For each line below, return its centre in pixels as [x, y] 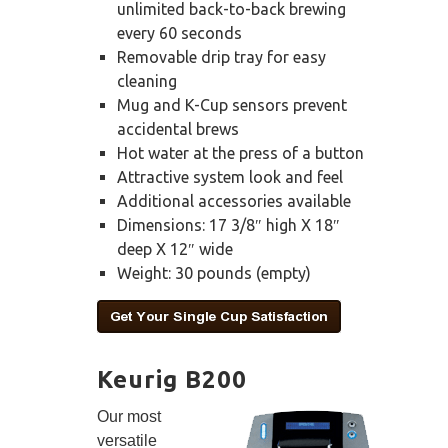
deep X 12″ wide [175, 249]
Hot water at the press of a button [240, 153]
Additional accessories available [234, 201]
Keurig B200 [172, 380]
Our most [129, 417]
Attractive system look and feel [230, 177]
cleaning [147, 81]
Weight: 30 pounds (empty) [214, 273]
